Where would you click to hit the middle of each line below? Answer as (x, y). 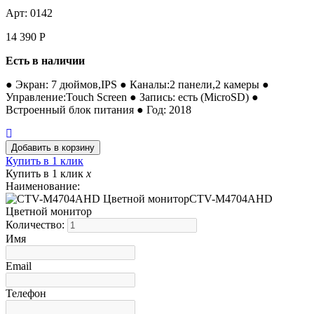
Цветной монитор (49, 211)
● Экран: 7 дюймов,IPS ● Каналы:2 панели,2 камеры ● (137, 84)
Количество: (36, 224)
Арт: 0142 (29, 13)
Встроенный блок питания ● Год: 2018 (98, 109)
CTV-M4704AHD (231, 198)
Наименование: (43, 186)
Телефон (26, 293)
